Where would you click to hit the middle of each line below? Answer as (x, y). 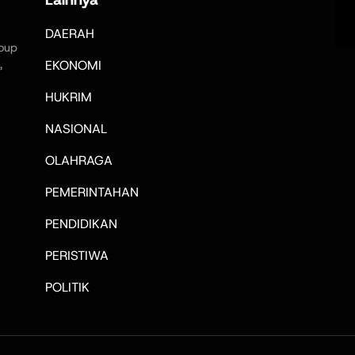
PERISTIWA (76, 256)
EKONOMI (73, 66)
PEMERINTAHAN (92, 193)
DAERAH (69, 34)
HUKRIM (68, 97)
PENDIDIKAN (81, 224)
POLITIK (67, 288)
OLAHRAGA (78, 161)
